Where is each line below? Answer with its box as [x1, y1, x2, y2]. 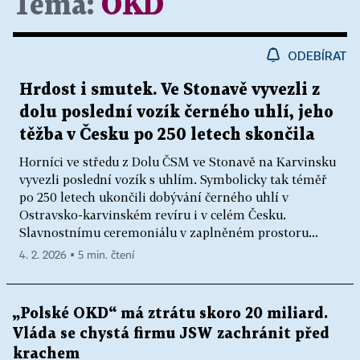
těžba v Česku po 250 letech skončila [19, 127, 314, 144]
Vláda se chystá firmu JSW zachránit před [13, 327, 329, 342]
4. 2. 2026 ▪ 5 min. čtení [19, 250, 134, 262]
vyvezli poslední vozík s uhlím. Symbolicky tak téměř [19, 172, 327, 187]
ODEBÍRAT [288, 48, 347, 63]
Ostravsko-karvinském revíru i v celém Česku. [19, 207, 286, 223]
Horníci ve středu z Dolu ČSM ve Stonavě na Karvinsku [19, 154, 336, 170]
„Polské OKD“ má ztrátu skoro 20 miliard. [13, 307, 328, 321]
